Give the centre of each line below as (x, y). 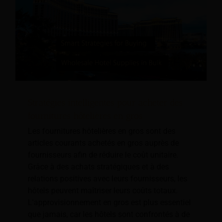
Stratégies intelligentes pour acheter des (105, 103)
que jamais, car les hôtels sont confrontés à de (109, 215)
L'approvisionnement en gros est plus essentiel (109, 203)
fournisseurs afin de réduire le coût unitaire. (103, 155)
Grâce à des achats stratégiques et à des (98, 167)
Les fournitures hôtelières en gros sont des (102, 131)
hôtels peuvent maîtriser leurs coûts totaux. (103, 191)
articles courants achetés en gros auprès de (103, 143)
